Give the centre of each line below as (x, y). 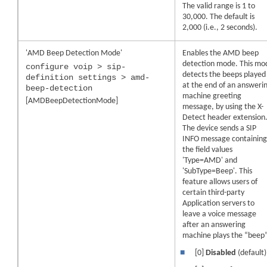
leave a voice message (220, 214)
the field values (208, 150)
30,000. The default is (219, 17)
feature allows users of (220, 182)
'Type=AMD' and (210, 160)
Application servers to (219, 203)
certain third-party (214, 193)
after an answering (214, 225)
